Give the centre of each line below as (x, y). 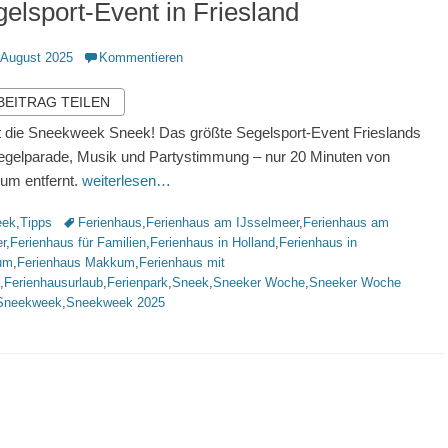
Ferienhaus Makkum (76, 262)
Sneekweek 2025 (115, 302)
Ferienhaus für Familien (78, 242)
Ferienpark (137, 282)
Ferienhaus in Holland (212, 242)
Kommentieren (141, 57)
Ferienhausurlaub (53, 282)
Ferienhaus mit (182, 262)
